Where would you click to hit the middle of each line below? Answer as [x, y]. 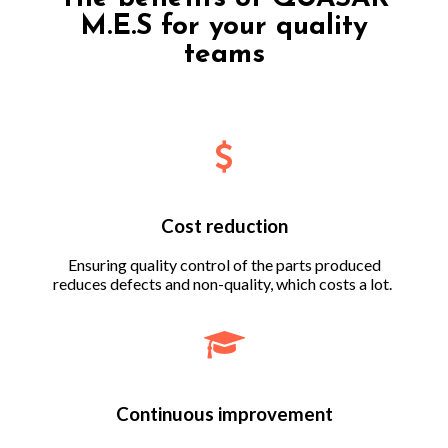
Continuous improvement [224, 414]
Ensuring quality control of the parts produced [224, 265]
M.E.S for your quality [224, 26]
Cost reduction [224, 225]
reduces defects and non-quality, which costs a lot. [224, 284]
